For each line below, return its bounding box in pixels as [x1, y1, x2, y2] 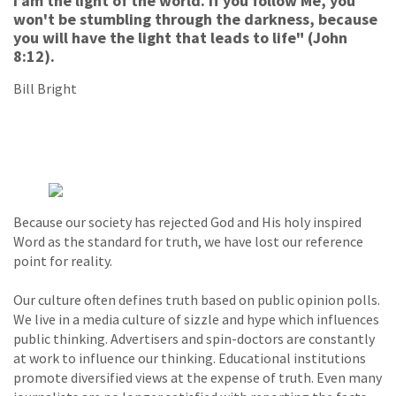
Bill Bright [13, 79, 77, 97]
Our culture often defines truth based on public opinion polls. [13, 290, 380, 308]
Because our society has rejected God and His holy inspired [13, 212, 362, 231]
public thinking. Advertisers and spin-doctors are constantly [13, 329, 375, 347]
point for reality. [13, 251, 112, 270]
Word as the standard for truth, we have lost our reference [13, 232, 363, 250]
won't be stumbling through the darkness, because [13, 8, 377, 29]
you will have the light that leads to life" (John [13, 27, 347, 48]
